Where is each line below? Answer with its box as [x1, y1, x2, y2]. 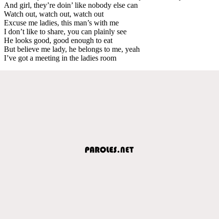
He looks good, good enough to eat [4, 36, 112, 44]
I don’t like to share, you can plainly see [4, 27, 127, 36]
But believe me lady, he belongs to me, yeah [4, 44, 140, 53]
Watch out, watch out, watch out [4, 9, 104, 18]
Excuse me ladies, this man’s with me [4, 18, 119, 27]
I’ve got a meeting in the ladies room [4, 53, 116, 62]
